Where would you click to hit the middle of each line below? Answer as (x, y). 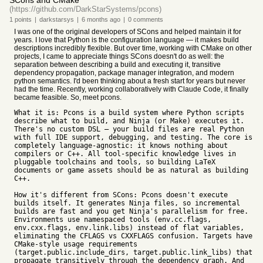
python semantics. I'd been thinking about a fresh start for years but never (130, 81)
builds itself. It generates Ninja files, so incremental (127, 203)
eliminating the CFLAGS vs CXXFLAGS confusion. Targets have (133, 236)
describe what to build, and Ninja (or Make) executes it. (129, 121)
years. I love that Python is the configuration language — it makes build (127, 40)
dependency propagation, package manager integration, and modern (124, 73)
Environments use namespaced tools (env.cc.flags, (113, 220)
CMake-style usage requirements (76, 244)
